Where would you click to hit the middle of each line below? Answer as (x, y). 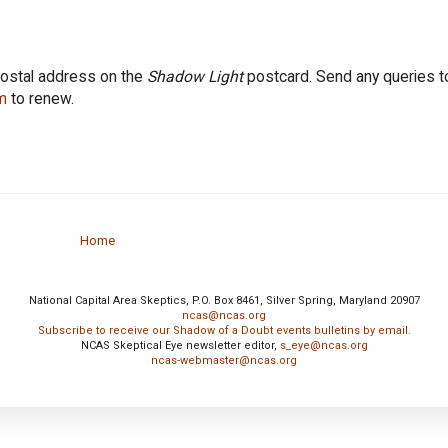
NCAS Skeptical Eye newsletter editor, (180, 345)
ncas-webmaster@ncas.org (224, 360)
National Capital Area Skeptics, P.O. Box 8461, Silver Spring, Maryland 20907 (224, 300)
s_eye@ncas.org (323, 345)
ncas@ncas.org (224, 315)
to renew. (40, 98)
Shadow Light (195, 76)
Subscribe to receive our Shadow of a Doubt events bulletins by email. (224, 330)
